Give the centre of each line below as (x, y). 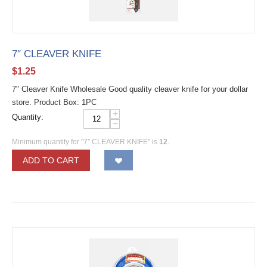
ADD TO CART (51, 160)
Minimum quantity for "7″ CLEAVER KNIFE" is (86, 142)
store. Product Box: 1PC (54, 102)
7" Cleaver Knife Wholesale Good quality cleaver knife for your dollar (130, 89)
